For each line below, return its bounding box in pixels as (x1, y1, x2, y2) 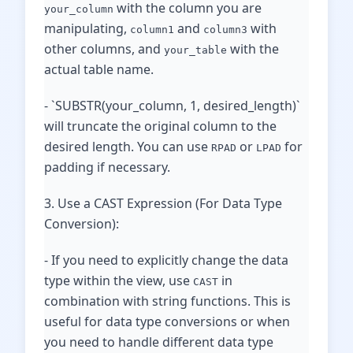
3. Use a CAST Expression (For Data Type (44, 195, 282, 212)
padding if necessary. (44, 158, 170, 176)
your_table (164, 44, 227, 56)
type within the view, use (44, 272, 193, 289)
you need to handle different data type (44, 333, 273, 351)
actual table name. (44, 61, 154, 78)
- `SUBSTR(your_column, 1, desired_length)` (44, 97, 300, 114)
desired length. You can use (44, 138, 211, 155)
